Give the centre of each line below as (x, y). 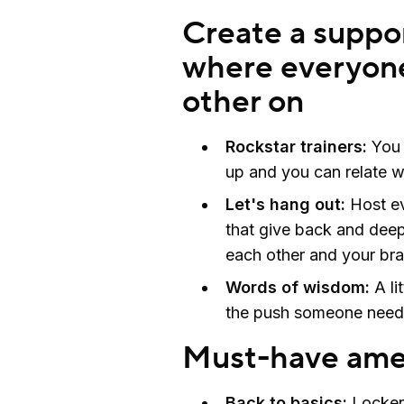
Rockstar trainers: (296, 146)
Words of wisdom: (298, 287)
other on (243, 102)
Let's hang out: (285, 204)
